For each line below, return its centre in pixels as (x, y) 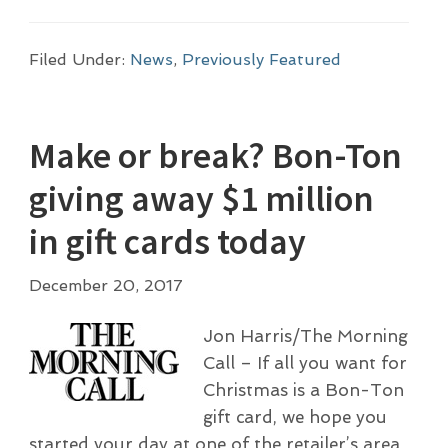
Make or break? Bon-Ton (215, 156)
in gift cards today (167, 242)
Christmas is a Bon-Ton (303, 390)
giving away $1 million (201, 199)
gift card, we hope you (294, 417)
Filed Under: (79, 59)
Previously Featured (261, 59)
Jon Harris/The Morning (305, 336)
